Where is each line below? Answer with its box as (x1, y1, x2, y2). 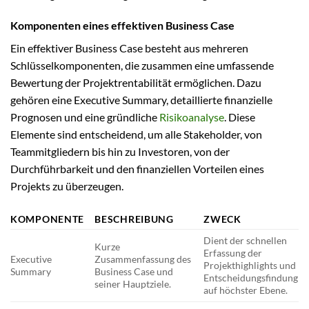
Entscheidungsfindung (203, 272, 299, 284)
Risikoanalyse (159, 110, 224, 124)
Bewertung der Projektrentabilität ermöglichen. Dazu (10, 76, 261, 90)
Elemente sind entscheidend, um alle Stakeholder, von (10, 128, 262, 141)
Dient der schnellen (203, 235, 288, 247)
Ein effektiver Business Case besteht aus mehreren (10, 41, 248, 55)
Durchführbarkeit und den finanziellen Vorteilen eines (10, 162, 264, 176)
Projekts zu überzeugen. (10, 179, 123, 193)
